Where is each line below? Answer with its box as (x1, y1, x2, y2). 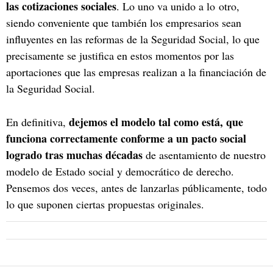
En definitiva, (6, 114, 69, 129)
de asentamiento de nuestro (143, 147, 266, 162)
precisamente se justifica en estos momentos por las (6, 48, 234, 63)
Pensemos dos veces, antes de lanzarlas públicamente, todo (6, 180, 267, 195)
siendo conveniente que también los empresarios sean (6, 15, 241, 30)
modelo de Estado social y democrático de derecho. (6, 163, 234, 179)
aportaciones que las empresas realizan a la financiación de (6, 64, 266, 79)
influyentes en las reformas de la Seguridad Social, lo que (6, 31, 260, 46)
